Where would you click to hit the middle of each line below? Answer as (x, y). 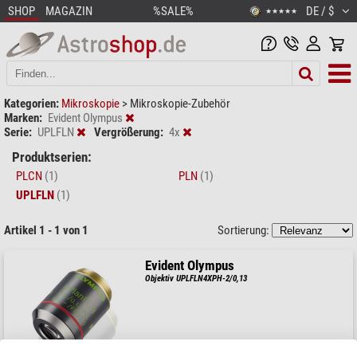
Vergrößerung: (129, 132)
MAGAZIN (69, 11)
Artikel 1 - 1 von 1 (46, 230)
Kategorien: (31, 103)
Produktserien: (52, 157)
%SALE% (173, 11)
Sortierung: (245, 230)
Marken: (23, 118)
